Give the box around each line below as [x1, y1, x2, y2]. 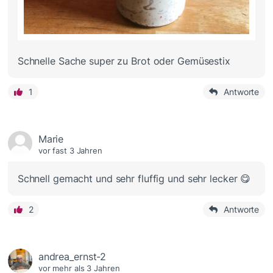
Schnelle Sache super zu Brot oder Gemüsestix [17, 54, 230, 67]
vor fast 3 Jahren [38, 145, 102, 155]
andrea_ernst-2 [38, 250, 107, 263]
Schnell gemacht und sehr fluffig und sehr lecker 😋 [17, 172, 251, 185]
